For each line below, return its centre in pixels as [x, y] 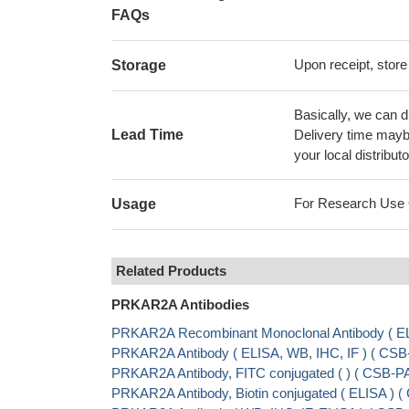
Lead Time [147, 135]
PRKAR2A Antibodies [180, 304]
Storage [139, 65]
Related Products [171, 271]
